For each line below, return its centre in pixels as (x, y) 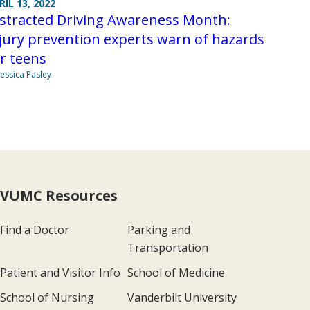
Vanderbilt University (182, 298)
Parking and (158, 230)
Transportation (167, 248)
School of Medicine (176, 273)
